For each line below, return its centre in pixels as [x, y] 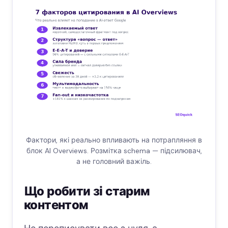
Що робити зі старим [87, 191]
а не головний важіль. [114, 161]
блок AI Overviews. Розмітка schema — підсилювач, [114, 150]
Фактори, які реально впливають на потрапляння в [114, 140]
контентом [56, 205]
